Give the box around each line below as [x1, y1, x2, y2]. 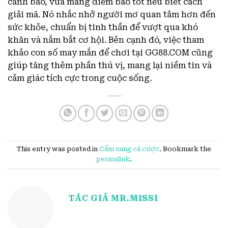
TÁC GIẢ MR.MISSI [69, 193, 158, 203]
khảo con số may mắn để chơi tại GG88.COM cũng [8, 47, 213, 58]
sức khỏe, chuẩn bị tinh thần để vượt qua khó [8, 22, 198, 32]
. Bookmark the [159, 145, 211, 153]
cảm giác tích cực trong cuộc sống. [8, 73, 152, 83]
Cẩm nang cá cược [99, 145, 159, 153]
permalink [96, 155, 130, 163]
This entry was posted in [17, 145, 99, 153]
